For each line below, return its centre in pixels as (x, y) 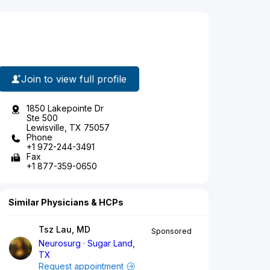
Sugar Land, (111, 243)
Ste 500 (42, 118)
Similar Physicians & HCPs (66, 202)
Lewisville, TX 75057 (68, 128)
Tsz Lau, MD (64, 230)
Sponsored (171, 231)
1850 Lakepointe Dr (65, 108)
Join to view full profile (74, 79)
